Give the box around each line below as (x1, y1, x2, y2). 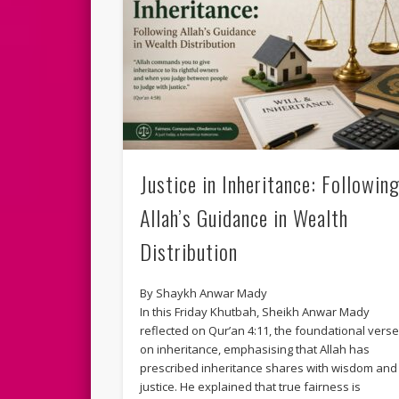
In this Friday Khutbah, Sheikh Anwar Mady (140, 304, 370, 321)
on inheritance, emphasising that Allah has (140, 341, 370, 358)
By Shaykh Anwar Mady (140, 285, 268, 302)
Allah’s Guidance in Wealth (140, 201, 349, 234)
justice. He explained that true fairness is (140, 379, 362, 395)
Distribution (140, 235, 239, 268)
